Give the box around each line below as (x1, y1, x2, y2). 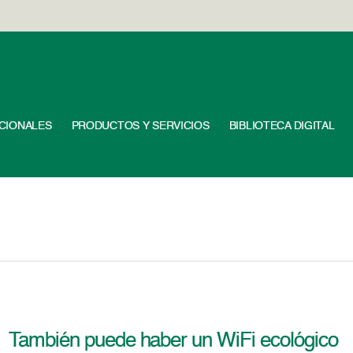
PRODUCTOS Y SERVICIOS (71, 121, 210, 132)
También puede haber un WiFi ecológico (9, 331, 338, 351)
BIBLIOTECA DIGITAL (229, 121, 335, 132)
